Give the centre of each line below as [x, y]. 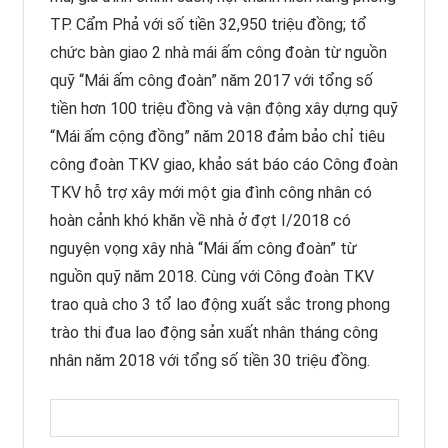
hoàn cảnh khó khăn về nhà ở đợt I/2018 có [200, 221]
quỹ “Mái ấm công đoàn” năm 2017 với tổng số [211, 81]
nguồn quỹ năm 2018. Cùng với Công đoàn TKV [211, 277]
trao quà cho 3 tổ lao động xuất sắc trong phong [219, 305]
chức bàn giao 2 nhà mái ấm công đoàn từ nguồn [218, 53]
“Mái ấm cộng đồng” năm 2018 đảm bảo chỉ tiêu [217, 137]
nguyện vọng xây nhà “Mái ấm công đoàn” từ [203, 249]
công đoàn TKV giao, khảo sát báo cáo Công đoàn [223, 165]
